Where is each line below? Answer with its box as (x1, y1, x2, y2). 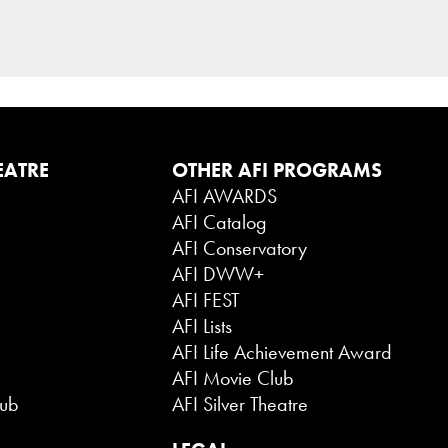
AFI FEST (171, 286, 240, 313)
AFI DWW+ (171, 260, 264, 287)
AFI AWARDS (171, 182, 277, 209)
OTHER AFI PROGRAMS (171, 156, 382, 183)
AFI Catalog (171, 208, 267, 235)
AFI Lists (171, 312, 232, 339)
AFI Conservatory (171, 234, 307, 261)
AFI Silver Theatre (171, 390, 308, 417)
